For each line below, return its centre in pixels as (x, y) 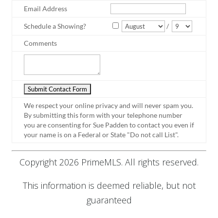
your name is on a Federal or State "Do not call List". (101, 134)
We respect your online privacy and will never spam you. (109, 105)
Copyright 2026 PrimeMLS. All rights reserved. (109, 162)
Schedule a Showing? (55, 26)
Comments (40, 43)
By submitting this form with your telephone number (103, 115)
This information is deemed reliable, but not (109, 185)
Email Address (45, 8)
